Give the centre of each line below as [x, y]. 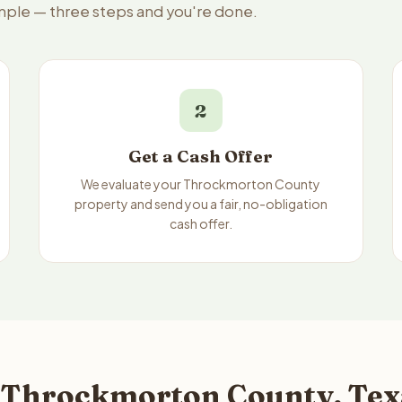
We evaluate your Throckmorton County [201, 184]
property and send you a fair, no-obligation [201, 204]
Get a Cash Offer [201, 157]
